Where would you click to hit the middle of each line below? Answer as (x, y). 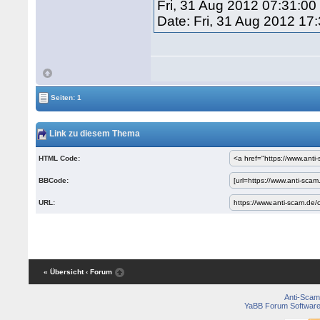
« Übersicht (63, 272)
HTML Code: (60, 158)
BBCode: (54, 180)
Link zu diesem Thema (94, 134)
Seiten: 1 (65, 97)
